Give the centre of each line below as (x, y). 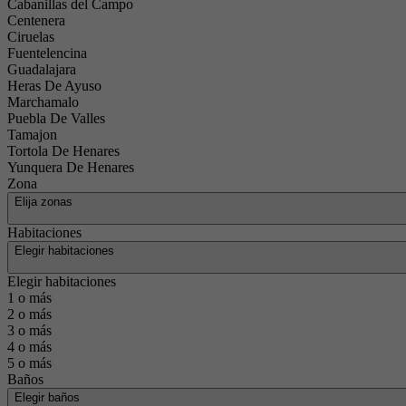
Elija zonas (43, 202)
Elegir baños (47, 397)
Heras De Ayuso (54, 86)
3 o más (29, 330)
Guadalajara (42, 69)
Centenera (36, 20)
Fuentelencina (47, 53)
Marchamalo (43, 102)
